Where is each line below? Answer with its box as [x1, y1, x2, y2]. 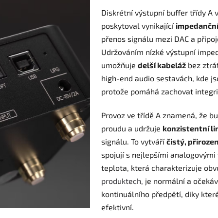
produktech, [101, 176, 143, 186]
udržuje [132, 124, 163, 133]
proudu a [101, 124, 132, 133]
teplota [101, 163, 127, 173]
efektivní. [101, 202, 134, 212]
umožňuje [101, 60, 138, 70]
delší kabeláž [138, 60, 186, 70]
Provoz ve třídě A [101, 110, 161, 120]
